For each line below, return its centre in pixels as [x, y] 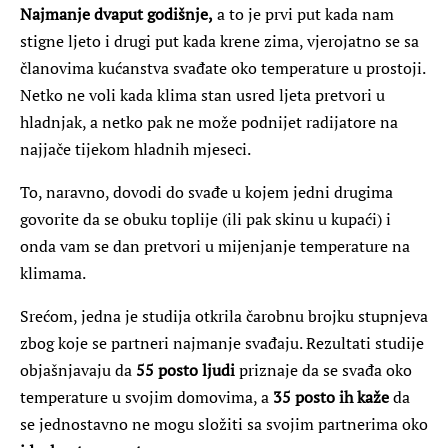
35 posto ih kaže [329, 396]
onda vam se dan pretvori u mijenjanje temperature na [215, 245]
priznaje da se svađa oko [323, 369]
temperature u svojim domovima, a [144, 396]
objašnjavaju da [78, 369]
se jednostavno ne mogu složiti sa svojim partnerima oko [224, 423]
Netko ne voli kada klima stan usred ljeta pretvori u [202, 94]
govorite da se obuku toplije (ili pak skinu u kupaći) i [205, 218]
